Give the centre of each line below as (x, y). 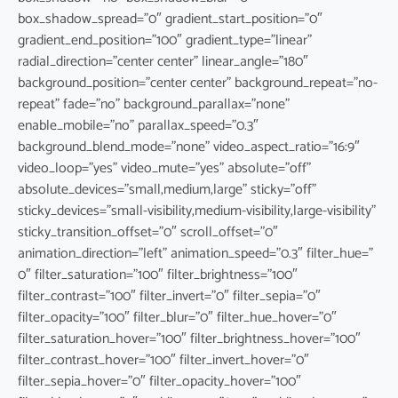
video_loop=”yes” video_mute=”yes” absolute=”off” (164, 168)
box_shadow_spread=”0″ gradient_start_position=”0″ (170, 19)
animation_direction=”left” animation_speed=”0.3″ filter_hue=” (195, 253)
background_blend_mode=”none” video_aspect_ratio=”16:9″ (189, 147)
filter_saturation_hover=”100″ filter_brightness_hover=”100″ (189, 338)
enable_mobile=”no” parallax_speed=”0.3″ (138, 125)
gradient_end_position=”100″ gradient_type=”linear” (165, 40)
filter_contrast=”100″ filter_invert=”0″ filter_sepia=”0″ (169, 296)
